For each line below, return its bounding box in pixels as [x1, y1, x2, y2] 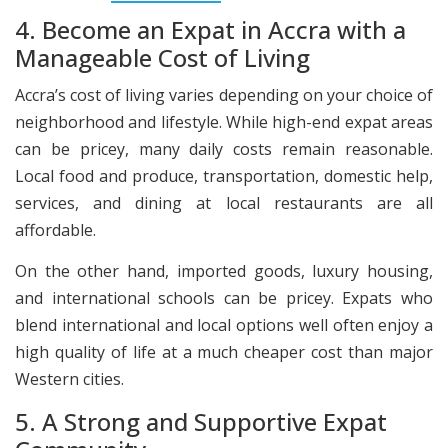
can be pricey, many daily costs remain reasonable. [15, 137, 433, 160]
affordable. [15, 218, 96, 241]
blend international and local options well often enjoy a [15, 314, 433, 337]
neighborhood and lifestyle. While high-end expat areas [15, 110, 433, 133]
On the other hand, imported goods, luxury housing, [15, 260, 433, 283]
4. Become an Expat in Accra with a [15, 13, 406, 47]
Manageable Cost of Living [15, 41, 310, 75]
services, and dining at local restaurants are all [15, 191, 433, 214]
